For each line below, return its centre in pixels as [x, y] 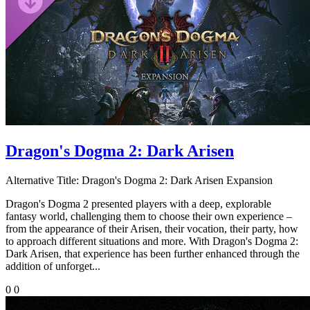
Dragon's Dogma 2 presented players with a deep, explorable [138, 204]
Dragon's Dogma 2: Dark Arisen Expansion [176, 181]
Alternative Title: [42, 181]
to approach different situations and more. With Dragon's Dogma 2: [152, 241]
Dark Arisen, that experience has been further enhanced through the [153, 254]
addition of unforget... [53, 266]
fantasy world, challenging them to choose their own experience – [149, 217]
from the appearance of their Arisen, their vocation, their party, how [152, 229]
